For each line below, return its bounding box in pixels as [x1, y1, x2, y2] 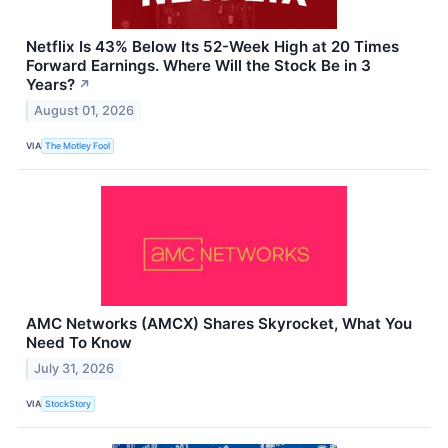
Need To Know [26, 333, 132, 353]
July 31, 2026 [34, 361, 115, 377]
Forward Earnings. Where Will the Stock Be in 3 [26, 56, 371, 76]
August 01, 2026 [34, 103, 135, 119]
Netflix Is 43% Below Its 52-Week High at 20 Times [26, 37, 399, 57]
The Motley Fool [45, 139, 111, 151]
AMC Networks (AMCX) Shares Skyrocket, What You [26, 314, 412, 334]
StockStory [45, 397, 92, 409]
